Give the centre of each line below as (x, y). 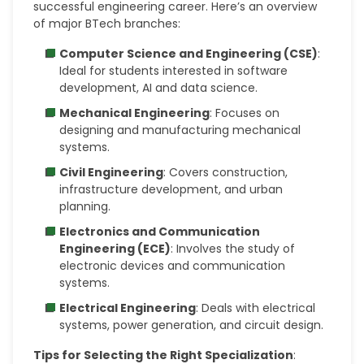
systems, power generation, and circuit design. (192, 325)
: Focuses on (245, 113)
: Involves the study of (233, 249)
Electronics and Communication (160, 232)
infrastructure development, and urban (171, 189)
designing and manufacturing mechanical (180, 130)
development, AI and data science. (159, 88)
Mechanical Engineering (135, 113)
